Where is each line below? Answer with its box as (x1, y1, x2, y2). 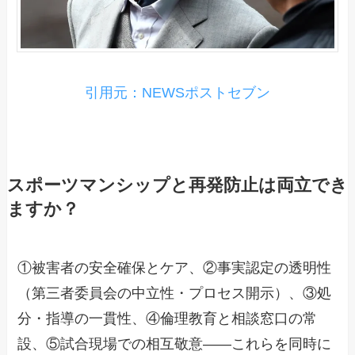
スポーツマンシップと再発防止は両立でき (6, 176, 348, 196)
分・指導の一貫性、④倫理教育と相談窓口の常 (17, 311, 318, 327)
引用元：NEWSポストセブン (85, 85, 270, 101)
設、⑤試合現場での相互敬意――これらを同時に (17, 336, 332, 353)
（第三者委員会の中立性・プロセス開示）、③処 (17, 285, 332, 302)
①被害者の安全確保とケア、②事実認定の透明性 (17, 260, 332, 277)
